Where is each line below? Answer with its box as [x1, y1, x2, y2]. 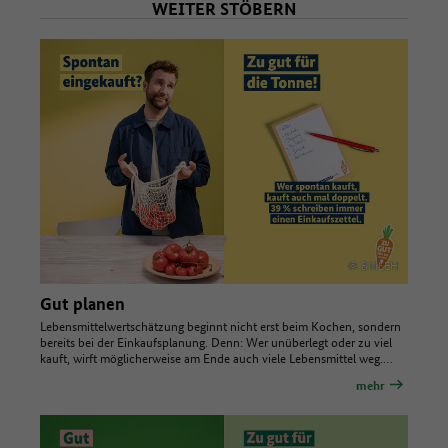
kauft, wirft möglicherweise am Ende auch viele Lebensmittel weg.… [40, 348, 393, 368]
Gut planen [40, 292, 125, 316]
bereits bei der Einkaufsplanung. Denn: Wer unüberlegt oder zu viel [40, 332, 392, 352]
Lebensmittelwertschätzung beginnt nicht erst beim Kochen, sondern [40, 316, 401, 336]
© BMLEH [348, 255, 398, 275]
